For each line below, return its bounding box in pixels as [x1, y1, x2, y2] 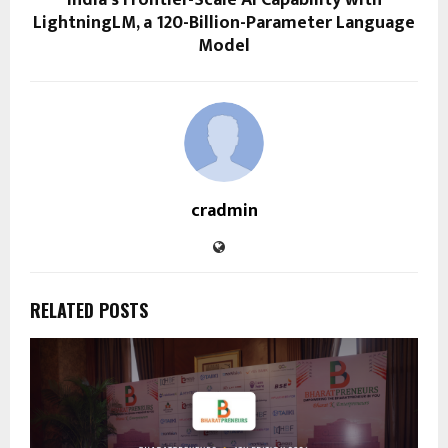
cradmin [190, 195, 258, 226]
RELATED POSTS [30, 296, 148, 323]
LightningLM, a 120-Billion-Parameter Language [33, 7, 415, 38]
